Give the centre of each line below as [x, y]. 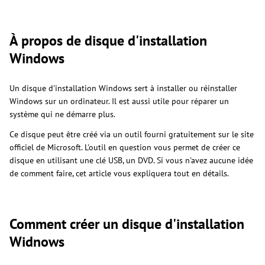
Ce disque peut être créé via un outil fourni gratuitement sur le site [132, 134]
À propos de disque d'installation [108, 40]
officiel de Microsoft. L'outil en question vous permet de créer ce [125, 147]
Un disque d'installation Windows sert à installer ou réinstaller [123, 88]
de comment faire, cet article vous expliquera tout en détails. [119, 173]
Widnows [37, 241]
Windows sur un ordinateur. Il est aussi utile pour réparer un [119, 101]
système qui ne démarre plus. [62, 114]
